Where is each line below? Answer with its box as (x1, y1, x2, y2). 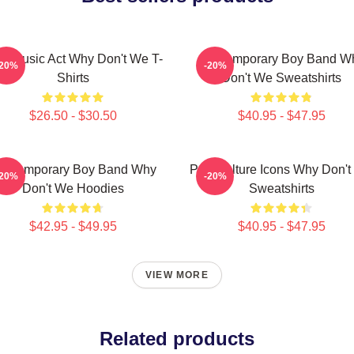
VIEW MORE (145, 269, 209, 281)
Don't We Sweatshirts (221, 71, 341, 85)
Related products (100, 328, 254, 349)
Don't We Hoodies (21, 182, 124, 195)
